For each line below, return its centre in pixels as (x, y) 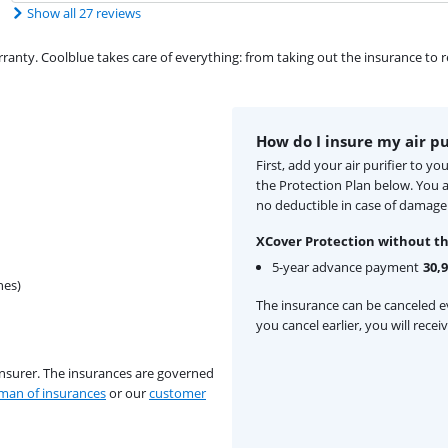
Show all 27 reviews (83, 13)
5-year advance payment (345, 267)
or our (127, 393)
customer (177, 393)
